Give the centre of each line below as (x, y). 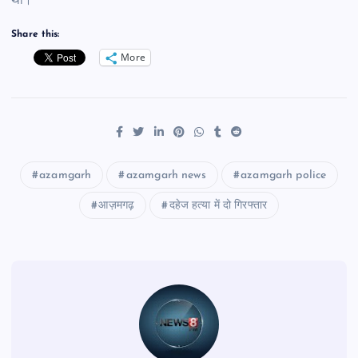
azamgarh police (284, 176)
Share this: (36, 34)
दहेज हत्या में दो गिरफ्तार (218, 206)
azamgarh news (166, 176)
